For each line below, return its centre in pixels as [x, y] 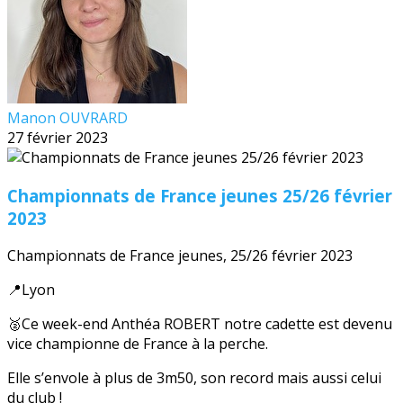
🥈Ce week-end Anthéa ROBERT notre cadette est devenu [200, 324]
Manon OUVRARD [67, 118]
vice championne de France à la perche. [138, 344]
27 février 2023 [58, 138]
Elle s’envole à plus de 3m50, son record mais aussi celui [194, 378]
